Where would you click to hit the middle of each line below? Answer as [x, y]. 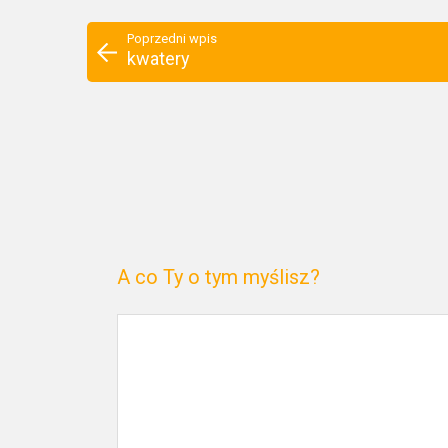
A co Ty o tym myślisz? [218, 277]
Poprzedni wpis [172, 38]
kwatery [158, 58]
